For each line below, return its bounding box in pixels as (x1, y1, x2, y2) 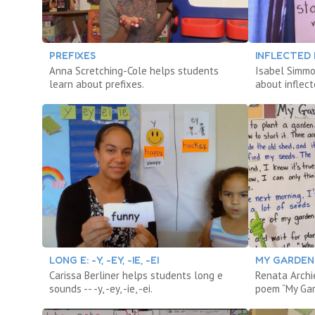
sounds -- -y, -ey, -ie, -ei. (49, 282, 153, 296)
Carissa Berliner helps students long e (49, 269, 223, 283)
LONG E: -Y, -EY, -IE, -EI (49, 254, 159, 266)
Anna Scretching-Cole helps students (49, 64, 219, 77)
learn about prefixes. (49, 77, 144, 91)
